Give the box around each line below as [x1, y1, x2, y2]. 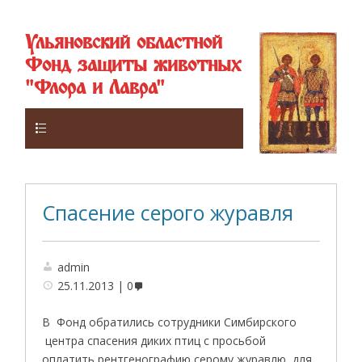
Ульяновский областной [25, 32, 223, 55]
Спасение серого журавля [42, 199, 294, 226]
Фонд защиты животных [25, 54, 242, 78]
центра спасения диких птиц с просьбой [42, 332, 267, 348]
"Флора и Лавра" [25, 77, 166, 100]
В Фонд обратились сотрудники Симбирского [42, 314, 297, 330]
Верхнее [52, 118, 112, 137]
